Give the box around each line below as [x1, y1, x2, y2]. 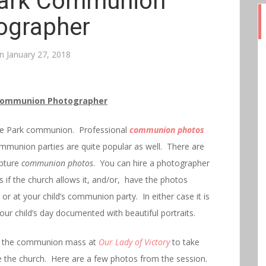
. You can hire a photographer [93, 157, 210, 169]
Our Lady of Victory [99, 236, 170, 248]
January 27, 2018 [6, 49, 71, 60]
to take [170, 236, 199, 248]
